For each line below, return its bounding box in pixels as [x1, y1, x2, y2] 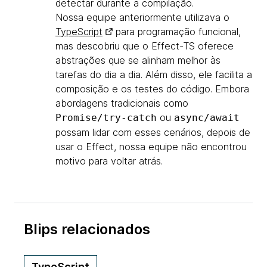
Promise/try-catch [55, 112, 157, 124]
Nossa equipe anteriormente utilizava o [55, 11, 229, 24]
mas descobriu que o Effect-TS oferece [55, 40, 234, 52]
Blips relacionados [24, 221, 150, 238]
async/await [174, 112, 240, 124]
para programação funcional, [113, 26, 241, 38]
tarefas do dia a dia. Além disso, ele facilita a [55, 69, 252, 81]
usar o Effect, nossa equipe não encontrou [55, 141, 247, 153]
